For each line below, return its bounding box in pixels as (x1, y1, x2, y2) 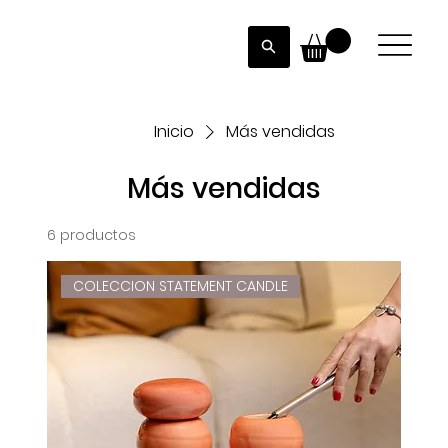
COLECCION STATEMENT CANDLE (73, 276, 289, 297)
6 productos (46, 224, 136, 245)
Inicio (153, 119, 194, 143)
